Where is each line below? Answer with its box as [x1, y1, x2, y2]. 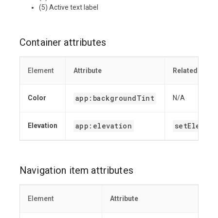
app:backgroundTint [75, 93, 155, 103]
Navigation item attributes [19, 164, 133, 177]
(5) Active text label [39, 3, 98, 12]
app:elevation [75, 121, 132, 131]
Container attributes [19, 36, 106, 49]
